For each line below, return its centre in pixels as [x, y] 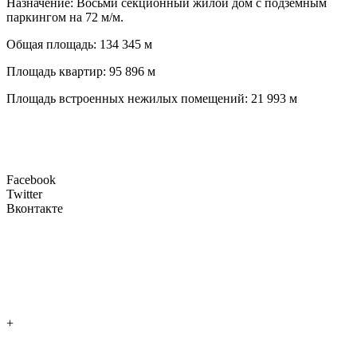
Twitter [24, 194]
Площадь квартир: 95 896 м [81, 71]
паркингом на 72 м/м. [65, 17]
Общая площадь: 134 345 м [79, 44]
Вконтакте [35, 208]
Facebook [31, 179]
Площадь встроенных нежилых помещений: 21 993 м [152, 98]
